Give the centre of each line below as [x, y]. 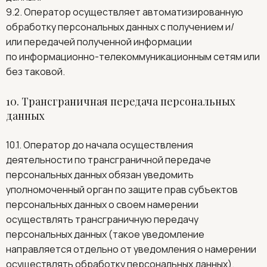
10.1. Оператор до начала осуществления [100, 145]
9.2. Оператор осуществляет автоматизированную [125, 12]
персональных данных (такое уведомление [105, 234]
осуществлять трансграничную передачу [102, 219]
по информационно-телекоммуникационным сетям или [133, 57]
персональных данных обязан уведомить [100, 175]
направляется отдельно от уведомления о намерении [131, 249]
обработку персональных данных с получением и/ [120, 27]
